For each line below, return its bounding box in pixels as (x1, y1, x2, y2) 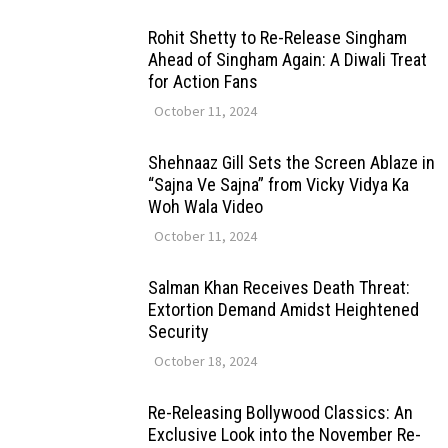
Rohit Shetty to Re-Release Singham (147, 26, 407, 48)
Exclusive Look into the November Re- (147, 423, 421, 445)
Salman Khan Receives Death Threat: (147, 276, 410, 298)
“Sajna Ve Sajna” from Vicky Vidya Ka (147, 173, 409, 195)
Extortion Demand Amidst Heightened (147, 298, 419, 320)
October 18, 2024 (153, 351, 257, 370)
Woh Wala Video (147, 195, 263, 217)
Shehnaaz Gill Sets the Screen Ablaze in (147, 151, 435, 173)
